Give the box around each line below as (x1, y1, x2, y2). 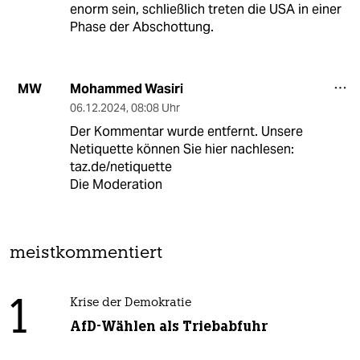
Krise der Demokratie (69, 297, 191, 309)
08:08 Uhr (130, 100, 180, 115)
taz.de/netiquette (69, 157, 172, 175)
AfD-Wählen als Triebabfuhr (69, 317, 268, 335)
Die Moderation (69, 175, 162, 193)
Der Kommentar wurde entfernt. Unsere (69, 122, 303, 140)
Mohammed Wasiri (69, 80, 183, 97)
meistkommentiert (10, 244, 162, 262)
